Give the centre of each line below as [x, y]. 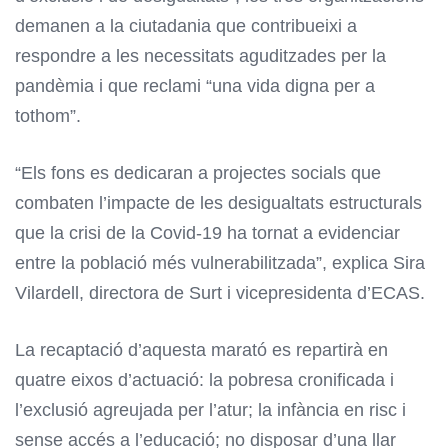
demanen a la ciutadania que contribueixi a [186, 25]
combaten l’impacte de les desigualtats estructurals [218, 202]
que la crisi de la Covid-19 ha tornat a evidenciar [207, 232]
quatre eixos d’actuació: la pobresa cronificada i [204, 379]
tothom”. [48, 115]
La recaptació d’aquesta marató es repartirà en [201, 349]
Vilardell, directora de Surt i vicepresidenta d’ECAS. [220, 292]
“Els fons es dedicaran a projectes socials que [198, 172]
